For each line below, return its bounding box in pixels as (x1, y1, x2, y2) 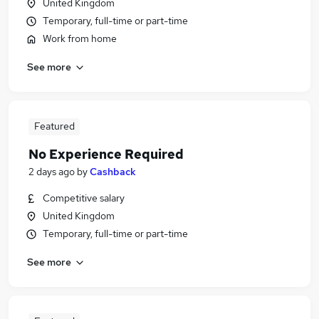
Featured (33, 120, 75, 132)
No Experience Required (28, 146, 184, 162)
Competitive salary (43, 192, 125, 204)
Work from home (43, 32, 117, 45)
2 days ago (28, 165, 75, 178)
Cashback (90, 165, 136, 178)
